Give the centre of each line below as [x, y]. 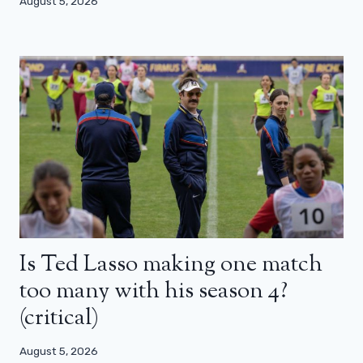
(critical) [59, 318]
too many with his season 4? [154, 291]
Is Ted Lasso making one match [171, 265]
